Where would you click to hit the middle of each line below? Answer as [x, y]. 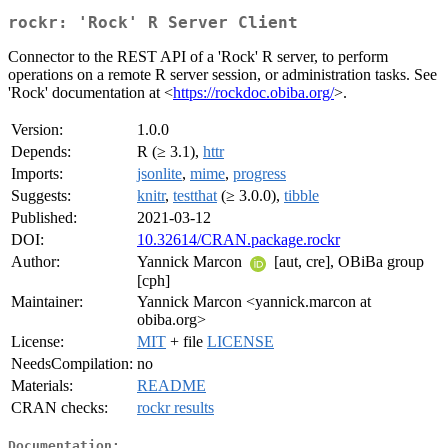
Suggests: [41, 196]
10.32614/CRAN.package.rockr [238, 240]
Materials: [42, 386]
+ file [186, 342]
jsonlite [159, 174]
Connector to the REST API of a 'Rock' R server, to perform [198, 57]
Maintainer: [47, 302]
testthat [195, 196]
